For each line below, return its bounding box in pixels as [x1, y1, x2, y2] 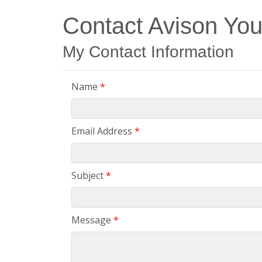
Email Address [71, 125, 132, 138]
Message [71, 213, 111, 227]
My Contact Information [63, 43, 234, 61]
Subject [71, 169, 104, 182]
